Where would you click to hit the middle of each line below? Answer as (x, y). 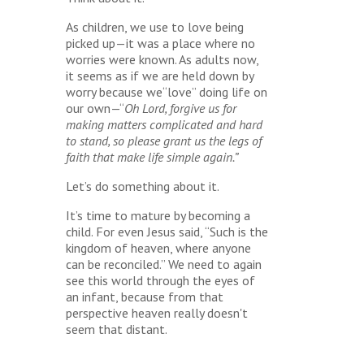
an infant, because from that (144, 297)
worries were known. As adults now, (162, 59)
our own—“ (95, 108)
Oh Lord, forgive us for (180, 108)
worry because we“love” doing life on (166, 92)
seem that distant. (116, 329)
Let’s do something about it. (142, 186)
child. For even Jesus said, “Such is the (167, 232)
